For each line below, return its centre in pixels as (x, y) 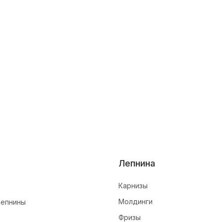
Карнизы (133, 186)
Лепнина (137, 163)
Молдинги (136, 201)
